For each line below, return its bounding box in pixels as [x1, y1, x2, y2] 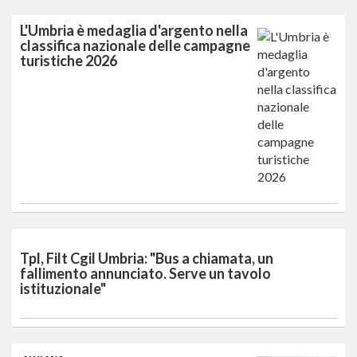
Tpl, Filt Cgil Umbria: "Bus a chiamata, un [20, 249, 273, 267]
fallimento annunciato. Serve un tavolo [20, 264, 271, 282]
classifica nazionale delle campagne [20, 36, 250, 54]
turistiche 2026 [20, 51, 117, 69]
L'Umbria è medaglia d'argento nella [20, 21, 248, 39]
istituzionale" [20, 279, 106, 297]
